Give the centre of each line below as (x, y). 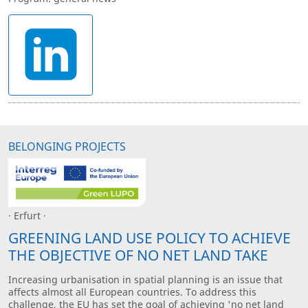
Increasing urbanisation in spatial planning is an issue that (145, 279)
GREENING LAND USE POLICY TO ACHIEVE (150, 238)
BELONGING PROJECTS (67, 146)
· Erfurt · (27, 216)
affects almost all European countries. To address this (132, 291)
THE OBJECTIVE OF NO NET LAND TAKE (138, 255)
